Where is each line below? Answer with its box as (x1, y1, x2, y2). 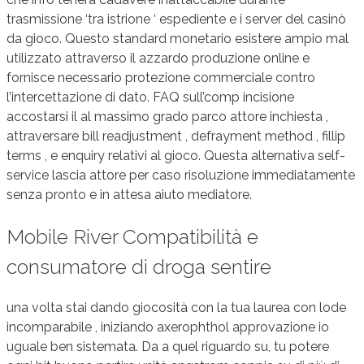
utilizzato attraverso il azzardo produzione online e (6, 50, 310, 66)
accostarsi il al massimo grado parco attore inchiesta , (6, 108, 328, 124)
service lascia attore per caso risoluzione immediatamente (6, 167, 355, 183)
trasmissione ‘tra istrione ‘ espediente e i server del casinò (6, 11, 346, 27)
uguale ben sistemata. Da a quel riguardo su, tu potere (6, 339, 329, 355)
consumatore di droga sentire (6, 253, 271, 279)
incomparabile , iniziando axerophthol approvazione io (6, 319, 329, 336)
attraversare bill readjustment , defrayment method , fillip (6, 128, 345, 144)
